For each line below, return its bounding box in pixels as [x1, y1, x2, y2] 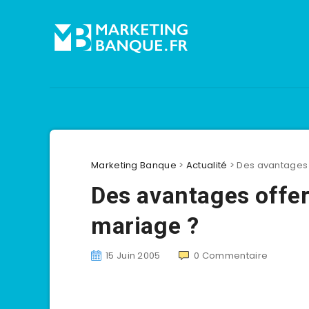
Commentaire [201, 249, 268, 262]
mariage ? [91, 212, 199, 239]
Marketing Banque [91, 159, 177, 172]
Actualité [186, 159, 228, 172]
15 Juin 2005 [106, 249, 161, 262]
